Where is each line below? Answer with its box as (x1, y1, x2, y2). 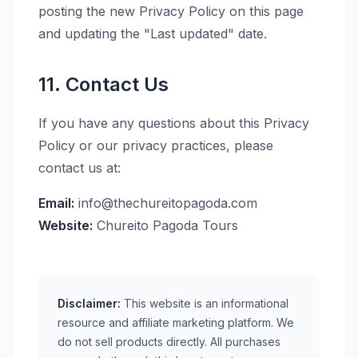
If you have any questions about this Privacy (38, 115, 309, 131)
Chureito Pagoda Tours (93, 217, 238, 233)
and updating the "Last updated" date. (38, 26, 267, 42)
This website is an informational (121, 296, 288, 310)
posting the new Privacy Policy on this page (38, 3, 304, 19)
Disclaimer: (58, 296, 121, 310)
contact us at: (38, 160, 121, 176)
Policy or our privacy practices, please (38, 137, 273, 153)
